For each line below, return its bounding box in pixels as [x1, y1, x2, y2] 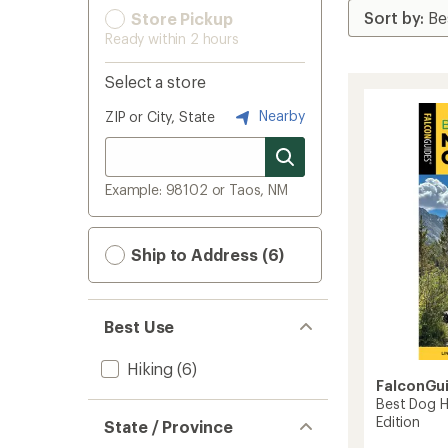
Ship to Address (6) [127, 245, 285, 264]
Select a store [105, 72, 206, 91]
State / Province [104, 417, 233, 436]
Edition [376, 412, 420, 430]
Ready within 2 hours [105, 30, 239, 47]
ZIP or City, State [105, 108, 216, 125]
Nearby [255, 106, 305, 124]
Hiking [127, 359, 174, 378]
